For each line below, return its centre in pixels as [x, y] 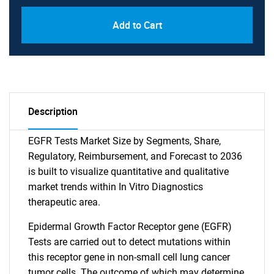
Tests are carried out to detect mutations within [129, 242]
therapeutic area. [64, 202]
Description [53, 111]
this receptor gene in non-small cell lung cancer [129, 257]
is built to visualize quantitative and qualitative [128, 172]
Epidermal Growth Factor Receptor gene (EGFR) [130, 227]
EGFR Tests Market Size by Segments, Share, [124, 141]
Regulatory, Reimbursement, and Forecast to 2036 [135, 156]
